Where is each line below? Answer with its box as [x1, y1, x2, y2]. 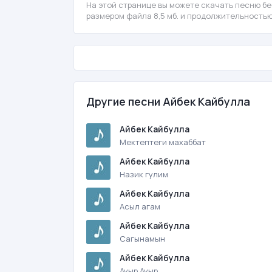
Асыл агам [120, 201, 160, 212]
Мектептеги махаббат [120, 137, 206, 148]
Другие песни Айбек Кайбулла [86, 94, 250, 109]
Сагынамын [120, 233, 165, 244]
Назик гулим [120, 169, 168, 180]
